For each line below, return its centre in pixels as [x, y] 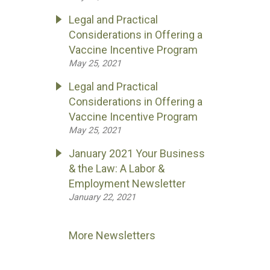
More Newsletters [112, 235]
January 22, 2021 [102, 197]
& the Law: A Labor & [117, 168]
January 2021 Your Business [137, 153]
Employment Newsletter [127, 184]
